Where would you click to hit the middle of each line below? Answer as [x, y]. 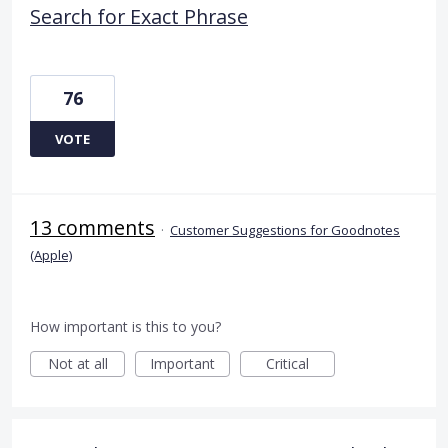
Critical [287, 364]
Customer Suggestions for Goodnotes [285, 230]
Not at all [77, 364]
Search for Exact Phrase [139, 17]
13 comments [92, 228]
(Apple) [51, 255]
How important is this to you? [125, 327]
